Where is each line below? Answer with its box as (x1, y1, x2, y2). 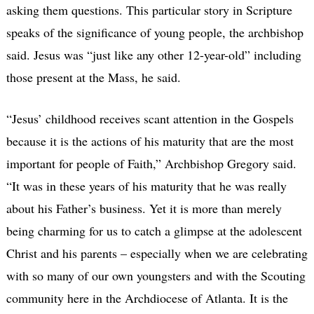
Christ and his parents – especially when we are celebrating (6, 244, 308, 261)
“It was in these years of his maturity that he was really (6, 177, 287, 194)
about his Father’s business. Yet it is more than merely (6, 199, 282, 217)
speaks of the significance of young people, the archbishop (6, 23, 303, 41)
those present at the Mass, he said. (6, 68, 181, 86)
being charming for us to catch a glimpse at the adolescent (6, 221, 302, 239)
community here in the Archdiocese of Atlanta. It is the (6, 289, 288, 306)
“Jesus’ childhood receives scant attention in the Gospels (6, 109, 294, 127)
